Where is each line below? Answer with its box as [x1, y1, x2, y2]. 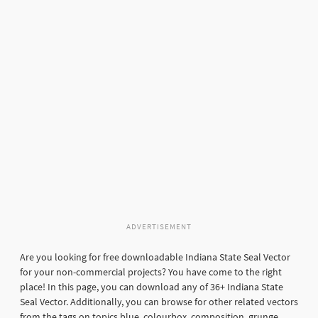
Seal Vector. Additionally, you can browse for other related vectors [20, 295, 298, 309]
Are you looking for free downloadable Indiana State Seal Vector [20, 251, 290, 264]
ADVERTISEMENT [126, 221, 192, 232]
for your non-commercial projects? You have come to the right [20, 265, 282, 279]
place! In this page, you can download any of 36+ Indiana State [20, 280, 283, 294]
